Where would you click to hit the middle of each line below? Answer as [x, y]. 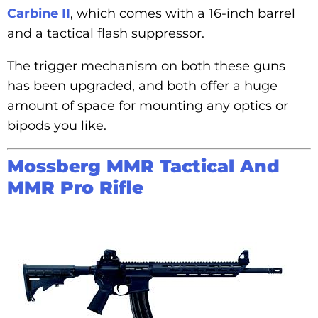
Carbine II [39, 13]
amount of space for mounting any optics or [148, 105]
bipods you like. [57, 125]
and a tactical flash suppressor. [106, 33]
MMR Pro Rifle [75, 187]
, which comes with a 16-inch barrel [183, 13]
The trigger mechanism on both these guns [146, 66]
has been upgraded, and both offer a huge [142, 86]
